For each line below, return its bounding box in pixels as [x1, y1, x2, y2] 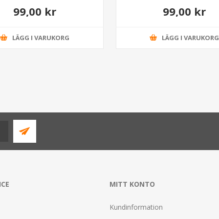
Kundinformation [109, 202, 163, 212]
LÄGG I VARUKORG [12, 33, 69, 43]
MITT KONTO [109, 179, 155, 189]
